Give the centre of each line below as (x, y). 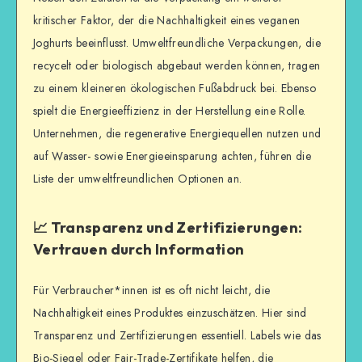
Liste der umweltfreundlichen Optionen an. (138, 178)
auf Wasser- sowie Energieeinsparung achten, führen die (172, 156)
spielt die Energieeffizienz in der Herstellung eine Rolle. (170, 110)
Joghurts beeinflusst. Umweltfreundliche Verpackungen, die (177, 42)
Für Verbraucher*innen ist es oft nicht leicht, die (152, 290)
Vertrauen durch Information (139, 250)
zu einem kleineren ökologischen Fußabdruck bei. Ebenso (175, 88)
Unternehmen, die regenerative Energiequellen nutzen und (177, 133)
